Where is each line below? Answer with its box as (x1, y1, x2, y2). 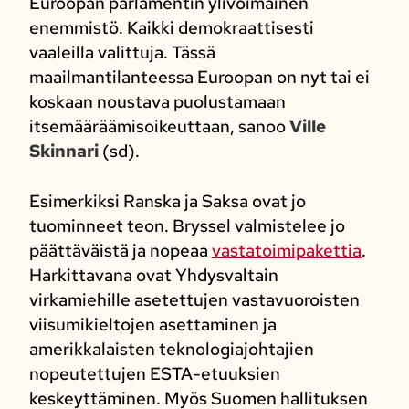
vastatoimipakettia (211, 239, 362, 263)
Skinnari (28, 139, 102, 163)
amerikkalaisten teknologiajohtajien (28, 338, 314, 362)
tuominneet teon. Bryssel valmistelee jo (28, 215, 345, 238)
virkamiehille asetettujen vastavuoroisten (28, 288, 360, 312)
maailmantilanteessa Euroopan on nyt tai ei (28, 65, 370, 89)
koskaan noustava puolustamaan (28, 89, 286, 113)
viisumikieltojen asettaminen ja (28, 313, 277, 337)
